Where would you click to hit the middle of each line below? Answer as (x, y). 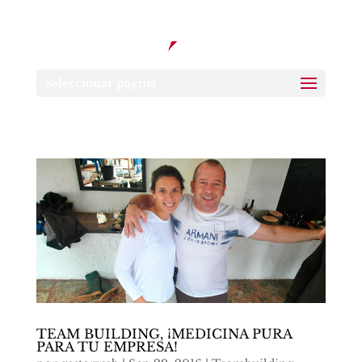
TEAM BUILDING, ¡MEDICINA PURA (164, 334)
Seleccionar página (100, 84)
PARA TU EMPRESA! (107, 347)
